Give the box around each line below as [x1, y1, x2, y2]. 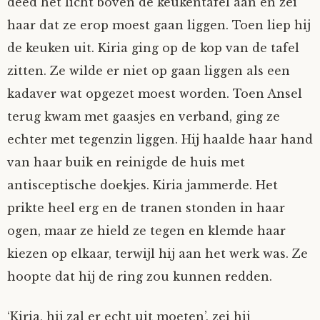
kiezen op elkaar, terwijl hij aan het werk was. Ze [7, 246, 308, 261]
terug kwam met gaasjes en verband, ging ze [7, 109, 280, 124]
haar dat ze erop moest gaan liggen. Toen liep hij [7, 18, 311, 32]
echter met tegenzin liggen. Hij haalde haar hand [7, 132, 313, 146]
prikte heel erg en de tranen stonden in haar [7, 201, 285, 215]
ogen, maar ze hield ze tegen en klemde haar [7, 224, 286, 238]
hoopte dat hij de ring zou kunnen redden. [7, 269, 272, 284]
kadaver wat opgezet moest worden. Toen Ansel [7, 86, 302, 101]
